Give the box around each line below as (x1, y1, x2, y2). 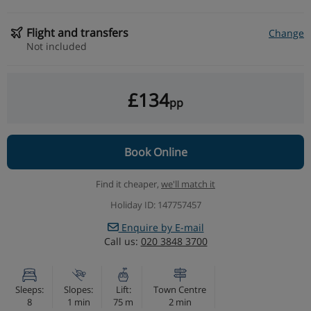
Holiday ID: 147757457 (110, 198, 201, 211)
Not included (26, 39, 87, 53)
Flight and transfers (26, 24, 128, 40)
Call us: (103, 234, 141, 248)
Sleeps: (15, 283, 44, 296)
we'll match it (161, 177, 215, 190)
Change (269, 26, 304, 40)
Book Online (124, 144, 187, 160)
